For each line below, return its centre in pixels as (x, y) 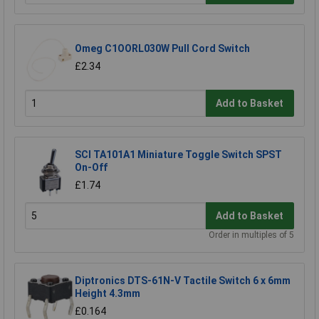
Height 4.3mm (108, 294)
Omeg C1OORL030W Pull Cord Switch (162, 49)
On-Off (91, 168)
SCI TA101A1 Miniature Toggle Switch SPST (178, 155)
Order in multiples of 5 (251, 235)
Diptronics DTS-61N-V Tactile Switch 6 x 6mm (183, 281)
